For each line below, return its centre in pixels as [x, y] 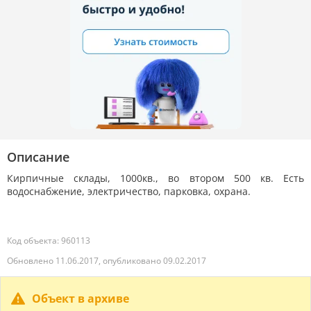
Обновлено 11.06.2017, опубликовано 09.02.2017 [107, 261]
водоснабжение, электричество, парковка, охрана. [129, 192]
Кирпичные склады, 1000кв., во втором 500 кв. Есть [155, 178]
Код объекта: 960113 [49, 241]
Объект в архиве [81, 299]
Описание [38, 157]
